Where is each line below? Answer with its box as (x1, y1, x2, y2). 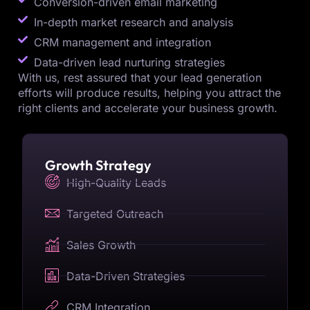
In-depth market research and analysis (33, 15, 233, 29)
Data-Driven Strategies (66, 268, 185, 283)
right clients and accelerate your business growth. (18, 100, 277, 115)
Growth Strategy (45, 156, 152, 174)
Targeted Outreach (66, 206, 164, 221)
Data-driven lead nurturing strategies (33, 55, 225, 69)
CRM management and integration (33, 35, 211, 49)
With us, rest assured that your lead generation (18, 70, 262, 84)
